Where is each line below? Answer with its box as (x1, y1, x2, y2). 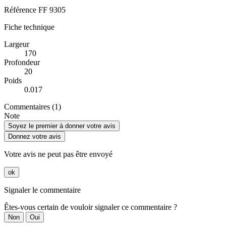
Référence (4, 6, 36, 15)
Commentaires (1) (4, 102, 61, 111)
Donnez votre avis (8, 133, 61, 141)
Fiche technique (4, 23, 54, 32)
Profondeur (4, 58, 40, 67)
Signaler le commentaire (4, 186, 81, 195)
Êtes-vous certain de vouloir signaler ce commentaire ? (4, 203, 177, 212)
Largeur (4, 40, 29, 49)
